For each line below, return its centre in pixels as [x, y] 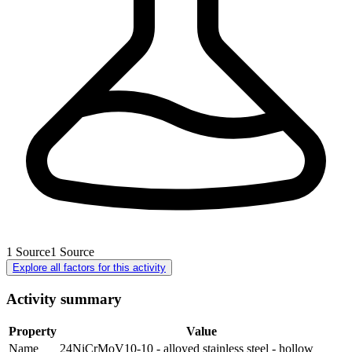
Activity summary [64, 299]
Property [33, 332]
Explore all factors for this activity [89, 267]
